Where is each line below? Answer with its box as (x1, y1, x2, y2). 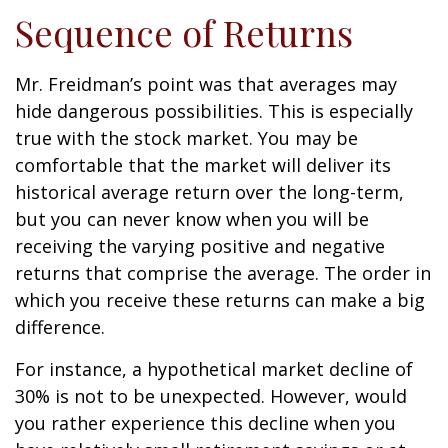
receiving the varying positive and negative (15, 234, 385, 258)
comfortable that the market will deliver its (15, 153, 391, 177)
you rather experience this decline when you (15, 411, 396, 435)
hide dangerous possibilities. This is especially (15, 99, 413, 123)
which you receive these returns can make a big (15, 288, 425, 312)
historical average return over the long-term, (15, 180, 404, 204)
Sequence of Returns (15, 8, 353, 56)
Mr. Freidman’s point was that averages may (15, 72, 397, 96)
